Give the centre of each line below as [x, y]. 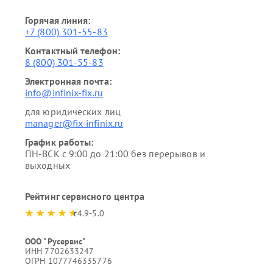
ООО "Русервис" [56, 241]
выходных [48, 165]
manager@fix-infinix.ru [74, 123]
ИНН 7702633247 [60, 251]
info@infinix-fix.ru [64, 93]
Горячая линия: [58, 20]
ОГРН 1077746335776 [69, 261]
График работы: [59, 142]
